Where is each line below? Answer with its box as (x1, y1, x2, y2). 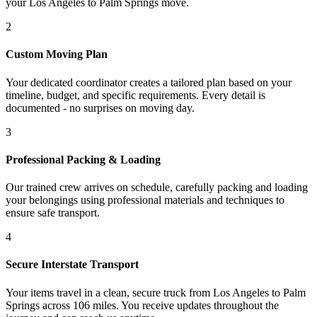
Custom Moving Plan (6, 48, 108, 61)
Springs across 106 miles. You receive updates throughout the (6, 299, 279, 311)
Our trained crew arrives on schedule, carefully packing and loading (6, 181, 308, 194)
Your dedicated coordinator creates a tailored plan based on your (6, 76, 292, 88)
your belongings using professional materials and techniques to (6, 194, 284, 207)
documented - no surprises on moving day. (6, 101, 195, 114)
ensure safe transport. (6, 207, 100, 219)
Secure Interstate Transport (6, 258, 139, 271)
